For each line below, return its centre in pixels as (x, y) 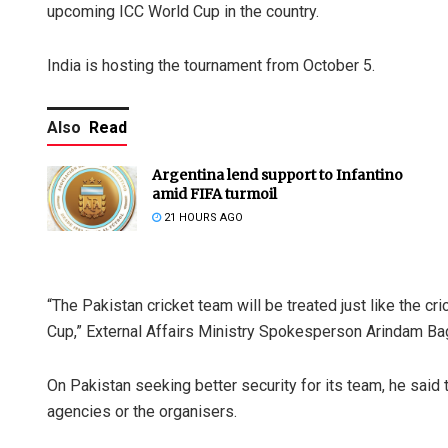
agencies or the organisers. (142, 412)
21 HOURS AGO (202, 218)
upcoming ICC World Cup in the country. (183, 12)
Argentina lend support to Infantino (277, 175)
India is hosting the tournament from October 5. (211, 66)
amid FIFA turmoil (214, 194)
